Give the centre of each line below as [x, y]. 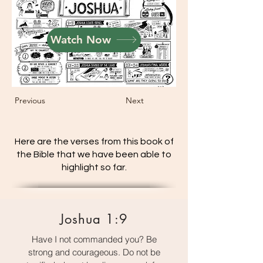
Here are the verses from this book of [94, 141]
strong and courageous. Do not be [94, 252]
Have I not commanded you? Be [94, 239]
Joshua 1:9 [94, 219]
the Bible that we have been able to [94, 154]
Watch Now [81, 40]
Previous [30, 100]
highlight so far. [94, 167]
